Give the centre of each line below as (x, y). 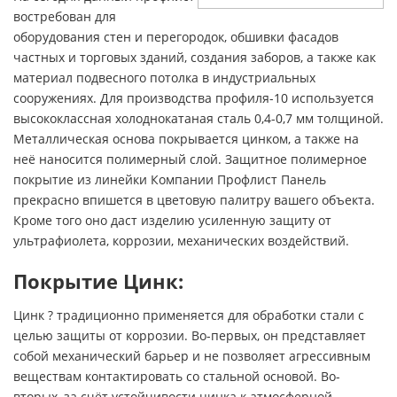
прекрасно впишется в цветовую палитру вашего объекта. (194, 199)
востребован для (65, 16)
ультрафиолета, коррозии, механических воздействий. (181, 240)
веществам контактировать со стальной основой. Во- (177, 376)
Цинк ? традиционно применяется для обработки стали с (189, 315)
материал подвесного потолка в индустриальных (164, 77)
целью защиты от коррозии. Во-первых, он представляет (190, 335)
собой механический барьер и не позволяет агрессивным (192, 355)
